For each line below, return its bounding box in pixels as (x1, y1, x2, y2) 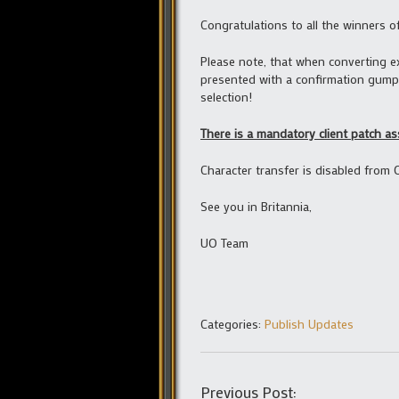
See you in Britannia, (200, 197, 312, 215)
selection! (200, 87, 252, 105)
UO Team (200, 233, 248, 251)
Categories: (200, 314, 265, 332)
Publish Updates (265, 314, 354, 332)
